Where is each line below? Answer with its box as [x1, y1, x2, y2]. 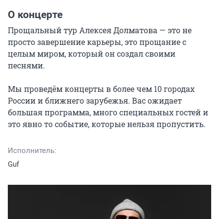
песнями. [8, 60, 45, 70]
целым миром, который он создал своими [8, 48, 175, 59]
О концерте [8, 9, 63, 21]
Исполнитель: [8, 146, 56, 155]
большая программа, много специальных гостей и [8, 107, 208, 117]
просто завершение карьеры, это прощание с [8, 37, 186, 47]
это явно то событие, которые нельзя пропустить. [8, 119, 205, 129]
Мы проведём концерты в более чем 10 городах [8, 84, 195, 94]
